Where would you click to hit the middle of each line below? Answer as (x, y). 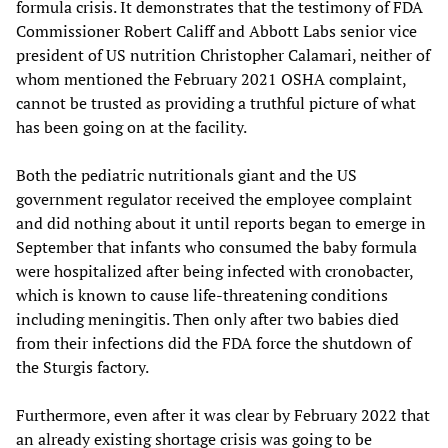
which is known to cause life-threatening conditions (202, 295)
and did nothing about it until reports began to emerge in (221, 223)
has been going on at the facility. (131, 127)
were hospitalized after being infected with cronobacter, (214, 271)
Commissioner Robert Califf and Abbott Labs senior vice (216, 31)
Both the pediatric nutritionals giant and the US (186, 175)
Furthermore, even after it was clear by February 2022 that (223, 415)
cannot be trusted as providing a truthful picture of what (216, 103)
